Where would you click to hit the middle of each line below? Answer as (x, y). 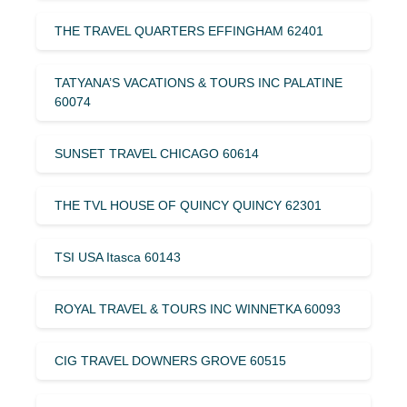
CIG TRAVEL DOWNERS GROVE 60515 (170, 360)
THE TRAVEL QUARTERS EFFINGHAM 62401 (189, 30)
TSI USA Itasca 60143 (118, 257)
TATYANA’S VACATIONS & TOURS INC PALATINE (199, 82)
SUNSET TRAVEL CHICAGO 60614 (157, 153)
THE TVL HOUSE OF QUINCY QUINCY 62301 (188, 205)
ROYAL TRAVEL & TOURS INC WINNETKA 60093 (198, 308)
